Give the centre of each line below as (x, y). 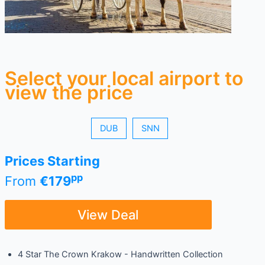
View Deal (108, 214)
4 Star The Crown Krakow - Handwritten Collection (120, 254)
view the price (69, 92)
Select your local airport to (124, 78)
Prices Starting (52, 161)
